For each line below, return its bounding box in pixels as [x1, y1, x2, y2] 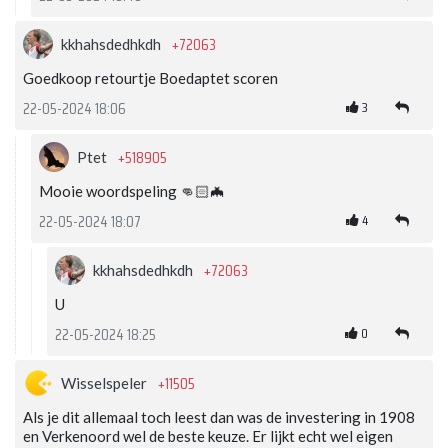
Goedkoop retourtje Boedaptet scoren [23, 69, 278, 88]
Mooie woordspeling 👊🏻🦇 [39, 182, 225, 201]
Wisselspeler [61, 374, 150, 393]
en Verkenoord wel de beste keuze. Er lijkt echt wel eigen [23, 427, 393, 446]
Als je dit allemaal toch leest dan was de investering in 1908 [23, 408, 415, 427]
